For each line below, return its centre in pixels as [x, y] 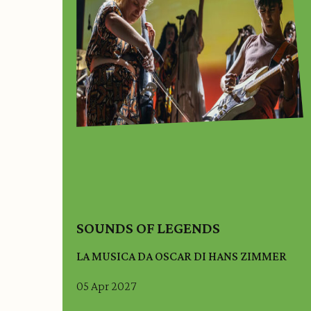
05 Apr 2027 [107, 286]
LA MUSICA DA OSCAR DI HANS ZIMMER [182, 257]
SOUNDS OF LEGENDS [149, 228]
